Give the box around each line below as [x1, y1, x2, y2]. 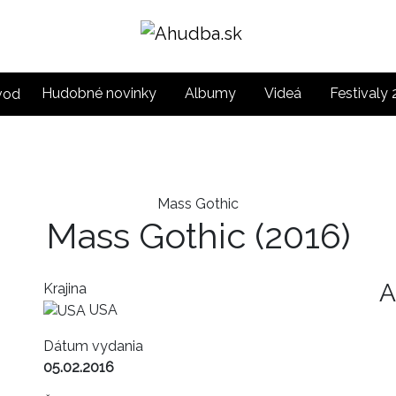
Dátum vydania [43, 337, 143, 354]
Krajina [43, 279, 87, 297]
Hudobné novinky [42, 84, 156, 102]
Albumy [185, 84, 236, 102]
